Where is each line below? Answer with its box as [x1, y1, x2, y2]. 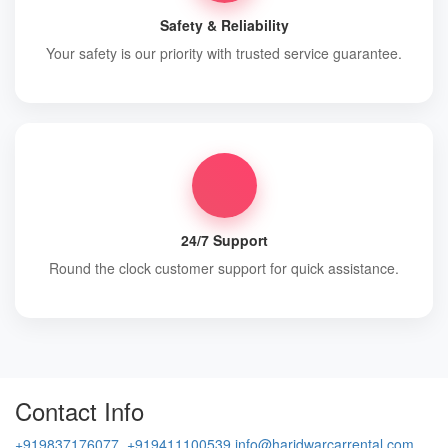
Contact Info [15, 393, 144, 428]
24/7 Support [180, 230, 268, 250]
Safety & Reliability [159, 15, 289, 35]
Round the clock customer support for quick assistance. [49, 258, 399, 278]
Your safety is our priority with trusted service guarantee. [46, 43, 402, 63]
